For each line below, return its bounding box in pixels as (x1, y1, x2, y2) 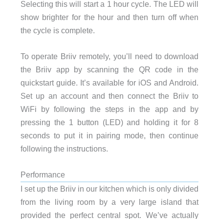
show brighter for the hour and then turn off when (20, 12, 199, 22)
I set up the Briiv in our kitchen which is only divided (20, 184, 199, 194)
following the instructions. (20, 144, 108, 153)
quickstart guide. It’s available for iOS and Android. (20, 78, 199, 88)
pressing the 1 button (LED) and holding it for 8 (20, 118, 199, 127)
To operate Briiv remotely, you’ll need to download (20, 52, 199, 61)
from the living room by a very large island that (20, 197, 199, 207)
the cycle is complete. (20, 25, 95, 35)
